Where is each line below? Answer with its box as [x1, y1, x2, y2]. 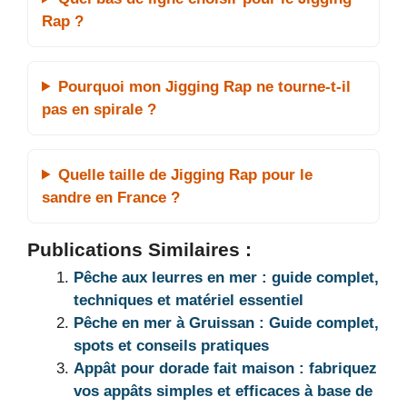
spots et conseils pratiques [74, 336, 269, 354]
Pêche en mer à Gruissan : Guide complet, [74, 313, 379, 332]
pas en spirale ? [42, 100, 156, 118]
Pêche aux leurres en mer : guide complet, [74, 268, 379, 286]
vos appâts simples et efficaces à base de [74, 382, 372, 400]
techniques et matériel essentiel [74, 291, 303, 309]
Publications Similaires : [27, 238, 252, 261]
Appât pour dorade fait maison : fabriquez [74, 359, 377, 377]
